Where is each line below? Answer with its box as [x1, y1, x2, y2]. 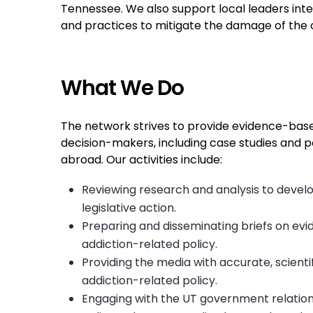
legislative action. [82, 200, 176, 217]
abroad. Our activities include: [61, 152, 222, 168]
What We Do [61, 73, 184, 103]
